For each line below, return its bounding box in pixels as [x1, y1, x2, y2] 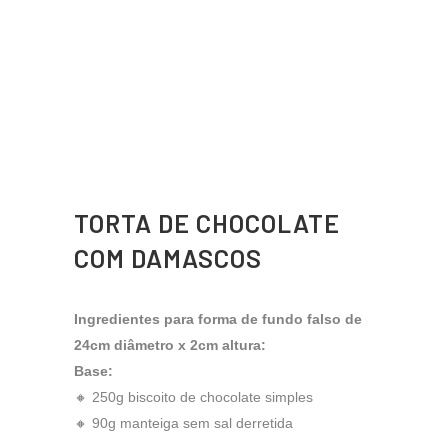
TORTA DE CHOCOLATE [74, 208, 340, 239]
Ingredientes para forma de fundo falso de [74, 311, 362, 328]
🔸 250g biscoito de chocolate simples [74, 389, 313, 406]
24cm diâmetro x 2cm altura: [74, 337, 266, 354]
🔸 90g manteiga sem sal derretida [74, 415, 293, 432]
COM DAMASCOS [74, 243, 262, 274]
